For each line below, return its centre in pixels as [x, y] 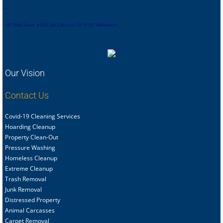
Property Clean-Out [32, 137]
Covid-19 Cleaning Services [43, 116]
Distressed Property [33, 200]
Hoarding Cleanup [30, 126]
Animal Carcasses [31, 210]
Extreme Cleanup [29, 168]
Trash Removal [26, 179]
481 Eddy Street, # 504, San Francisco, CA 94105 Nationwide [61, 24]
